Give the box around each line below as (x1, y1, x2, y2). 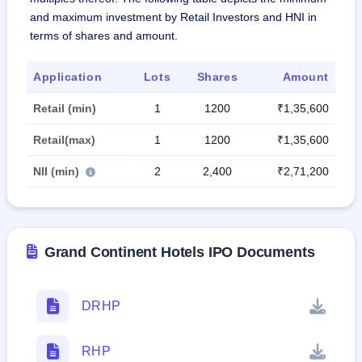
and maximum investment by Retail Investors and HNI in (30, 10, 317, 23)
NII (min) (33, 164, 82, 178)
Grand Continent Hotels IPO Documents (44, 243, 315, 260)
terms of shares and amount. (30, 28, 178, 42)
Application (33, 69, 103, 83)
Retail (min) (33, 101, 96, 115)
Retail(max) (33, 133, 95, 146)
